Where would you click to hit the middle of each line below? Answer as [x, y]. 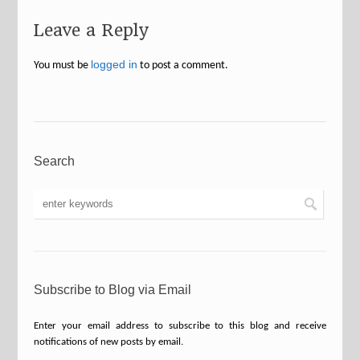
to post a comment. [183, 65]
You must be [63, 65]
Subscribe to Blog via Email [113, 290]
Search [55, 161]
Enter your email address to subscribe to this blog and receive [180, 326]
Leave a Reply [91, 30]
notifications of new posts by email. [109, 342]
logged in [115, 64]
